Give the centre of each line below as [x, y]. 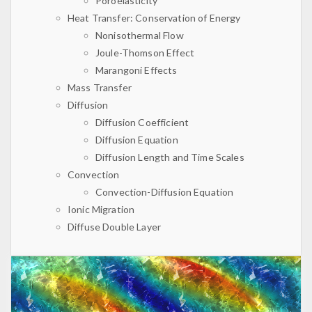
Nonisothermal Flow [139, 36]
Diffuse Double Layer [114, 227]
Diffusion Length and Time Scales [170, 157]
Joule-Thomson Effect [145, 53]
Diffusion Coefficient [142, 123]
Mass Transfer [99, 88]
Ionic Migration [101, 210]
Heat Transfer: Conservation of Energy [154, 18]
